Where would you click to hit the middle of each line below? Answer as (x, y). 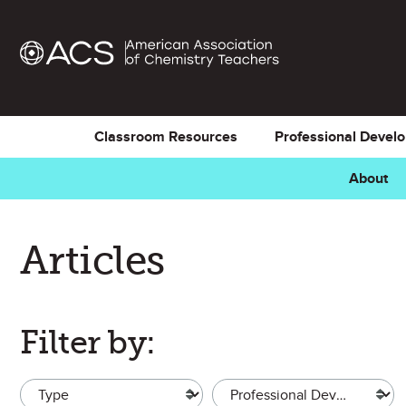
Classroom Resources (165, 137)
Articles (92, 260)
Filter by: (88, 342)
